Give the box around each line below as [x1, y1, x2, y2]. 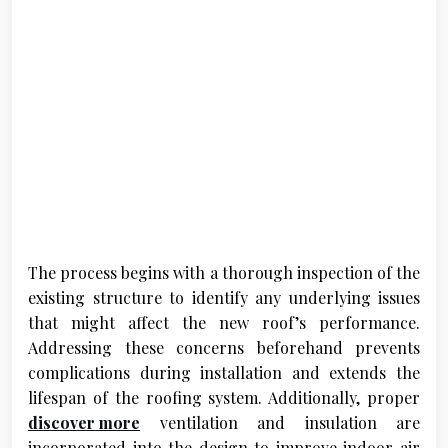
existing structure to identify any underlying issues [28, 287, 420, 309]
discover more [28, 412, 140, 434]
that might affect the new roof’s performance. [28, 312, 420, 334]
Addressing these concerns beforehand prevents [28, 337, 420, 359]
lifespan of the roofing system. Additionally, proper [28, 387, 420, 409]
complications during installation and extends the [28, 362, 420, 384]
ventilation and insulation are [140, 412, 420, 434]
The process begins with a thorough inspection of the [28, 262, 420, 284]
